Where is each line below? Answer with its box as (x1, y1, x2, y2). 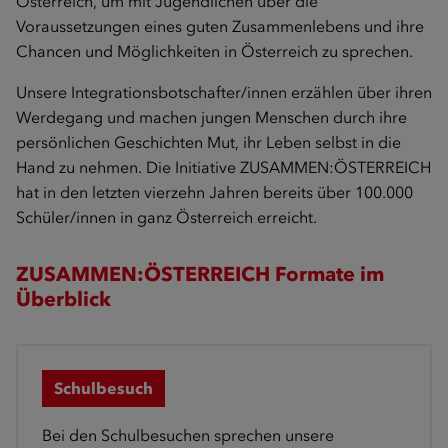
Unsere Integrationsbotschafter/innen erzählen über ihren (16, 82, 432, 102)
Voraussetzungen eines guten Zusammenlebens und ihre (16, 16, 424, 36)
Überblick (16, 286, 111, 311)
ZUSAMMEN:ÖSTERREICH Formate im (16, 261, 384, 286)
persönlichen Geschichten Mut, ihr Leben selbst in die (16, 132, 401, 152)
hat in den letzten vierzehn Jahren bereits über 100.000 (16, 182, 413, 202)
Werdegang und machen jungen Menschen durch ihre (16, 107, 407, 127)
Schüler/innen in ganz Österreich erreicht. (16, 207, 317, 227)
